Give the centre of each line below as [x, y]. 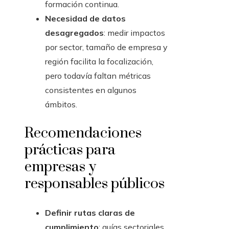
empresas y [60, 167]
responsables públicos [95, 184]
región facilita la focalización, [99, 62]
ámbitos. [61, 105]
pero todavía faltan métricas [98, 76]
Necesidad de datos [85, 19]
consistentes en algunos [91, 90]
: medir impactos [134, 33]
